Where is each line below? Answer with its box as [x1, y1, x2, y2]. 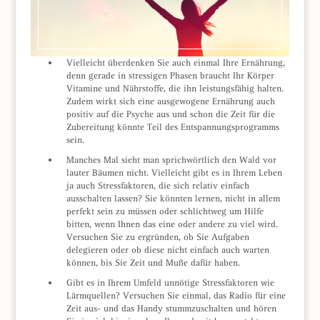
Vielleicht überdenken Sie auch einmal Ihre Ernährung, [66, 56, 285, 68]
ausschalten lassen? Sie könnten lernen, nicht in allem [66, 192, 280, 204]
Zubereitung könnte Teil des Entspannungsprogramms [66, 121, 279, 132]
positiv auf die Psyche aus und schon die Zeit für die [66, 108, 275, 119]
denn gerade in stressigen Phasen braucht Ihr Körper [66, 69, 274, 81]
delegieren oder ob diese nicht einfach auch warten [66, 244, 269, 255]
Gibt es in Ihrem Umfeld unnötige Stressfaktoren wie [66, 276, 274, 288]
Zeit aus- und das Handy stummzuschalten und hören [66, 302, 276, 314]
